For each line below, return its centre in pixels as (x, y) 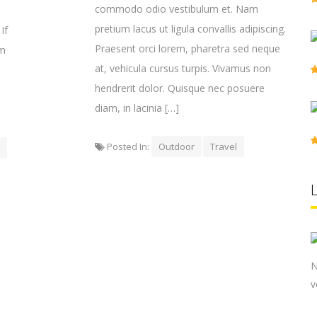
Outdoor (177, 146)
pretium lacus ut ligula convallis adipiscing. (190, 29)
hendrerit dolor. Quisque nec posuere (180, 88)
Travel (224, 146)
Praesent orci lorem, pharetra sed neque (188, 48)
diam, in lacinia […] (137, 108)
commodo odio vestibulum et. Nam (177, 9)
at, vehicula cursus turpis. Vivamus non (183, 68)
